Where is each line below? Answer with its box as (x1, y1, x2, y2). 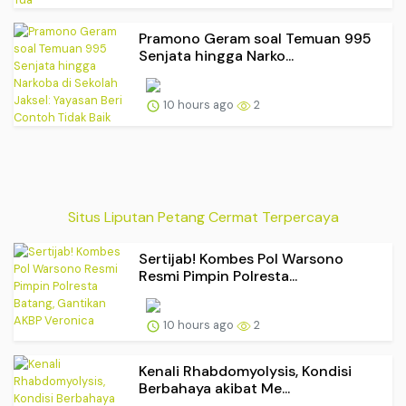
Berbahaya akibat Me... (139, 379, 290, 399)
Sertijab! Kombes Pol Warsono (139, 249, 343, 269)
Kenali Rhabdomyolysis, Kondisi (139, 362, 352, 382)
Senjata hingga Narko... (139, 46, 294, 66)
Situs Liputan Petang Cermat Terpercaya (67, 208, 339, 227)
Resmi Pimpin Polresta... (139, 266, 297, 286)
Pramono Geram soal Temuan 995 (139, 29, 372, 49)
